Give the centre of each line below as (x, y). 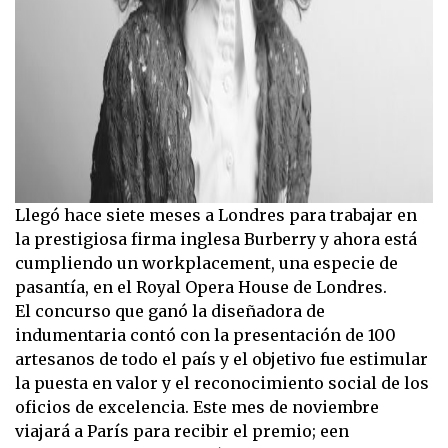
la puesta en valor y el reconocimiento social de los (222, 383)
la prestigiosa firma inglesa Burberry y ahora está (216, 239)
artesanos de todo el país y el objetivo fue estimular (221, 359)
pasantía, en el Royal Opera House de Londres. (201, 287)
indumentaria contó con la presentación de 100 (205, 335)
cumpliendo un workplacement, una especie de (206, 263)
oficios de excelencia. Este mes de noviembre (197, 407)
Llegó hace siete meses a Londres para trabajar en (216, 215)
